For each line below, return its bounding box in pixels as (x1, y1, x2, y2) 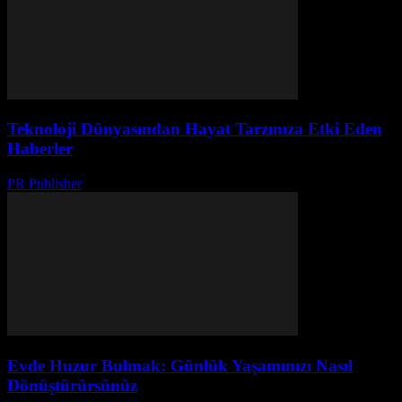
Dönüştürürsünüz (7, 375, 137, 395)
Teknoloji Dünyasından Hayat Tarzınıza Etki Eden (7, 119, 382, 139)
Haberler (7, 139, 73, 159)
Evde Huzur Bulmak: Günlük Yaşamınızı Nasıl (7, 355, 353, 375)
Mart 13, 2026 (90, 176, 170, 192)
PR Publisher (7, 176, 82, 192)
